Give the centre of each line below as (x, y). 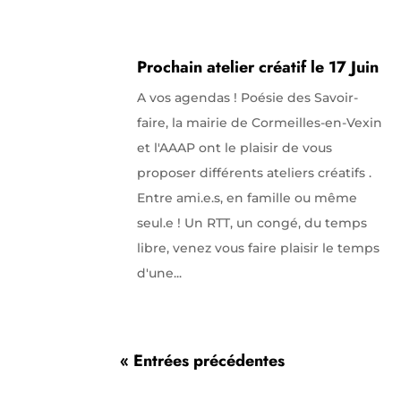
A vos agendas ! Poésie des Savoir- (248, 97)
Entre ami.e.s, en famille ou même (247, 197)
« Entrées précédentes (203, 360)
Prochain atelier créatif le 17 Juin (258, 67)
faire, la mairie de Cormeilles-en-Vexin (260, 122)
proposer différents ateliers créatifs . (255, 172)
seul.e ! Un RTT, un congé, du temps (252, 222)
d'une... (160, 273)
